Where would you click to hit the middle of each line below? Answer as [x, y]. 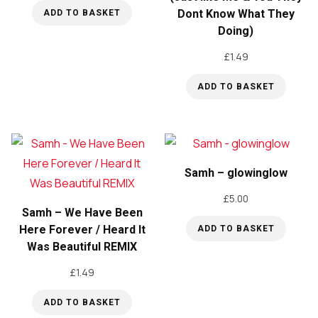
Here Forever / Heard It [82, 229]
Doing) [236, 31]
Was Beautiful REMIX [82, 246]
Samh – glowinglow [236, 172]
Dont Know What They [236, 14]
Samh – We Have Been [82, 212]
